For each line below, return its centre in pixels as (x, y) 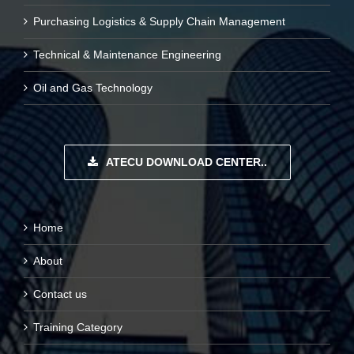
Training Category (78, 327)
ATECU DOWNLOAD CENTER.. (186, 162)
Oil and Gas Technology (93, 87)
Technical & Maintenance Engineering (127, 54)
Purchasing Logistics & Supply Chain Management (159, 21)
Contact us (60, 294)
